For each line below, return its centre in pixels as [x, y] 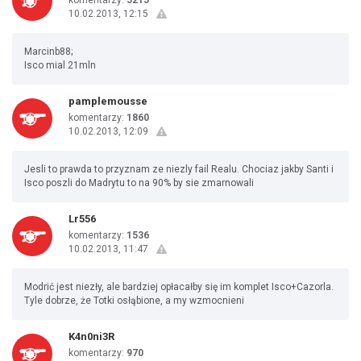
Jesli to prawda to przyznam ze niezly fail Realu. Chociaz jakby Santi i [179, 169]
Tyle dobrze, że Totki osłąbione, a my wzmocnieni [134, 301]
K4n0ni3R [91, 336]
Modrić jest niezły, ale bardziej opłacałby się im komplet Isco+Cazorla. [179, 287]
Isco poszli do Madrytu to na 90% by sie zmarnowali [139, 183]
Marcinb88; [48, 52]
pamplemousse [108, 101]
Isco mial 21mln [60, 65]
